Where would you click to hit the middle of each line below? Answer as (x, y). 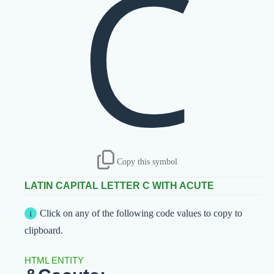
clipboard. (44, 231)
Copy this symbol (147, 162)
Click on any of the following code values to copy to (141, 213)
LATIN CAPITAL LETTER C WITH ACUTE (119, 186)
